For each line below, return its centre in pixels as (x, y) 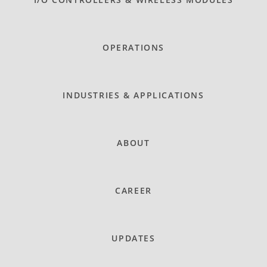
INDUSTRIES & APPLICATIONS (133, 95)
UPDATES (133, 238)
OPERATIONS (133, 47)
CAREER (133, 190)
